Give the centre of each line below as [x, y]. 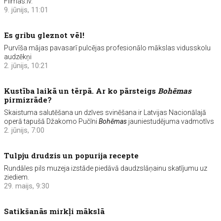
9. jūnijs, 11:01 [26, 10]
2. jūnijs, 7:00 [24, 130]
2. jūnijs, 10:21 [26, 66]
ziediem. [17, 177]
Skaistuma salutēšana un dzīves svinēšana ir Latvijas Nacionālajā [105, 112]
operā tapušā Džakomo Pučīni [52, 121]
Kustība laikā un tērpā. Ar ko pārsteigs [81, 91]
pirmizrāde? [28, 100]
